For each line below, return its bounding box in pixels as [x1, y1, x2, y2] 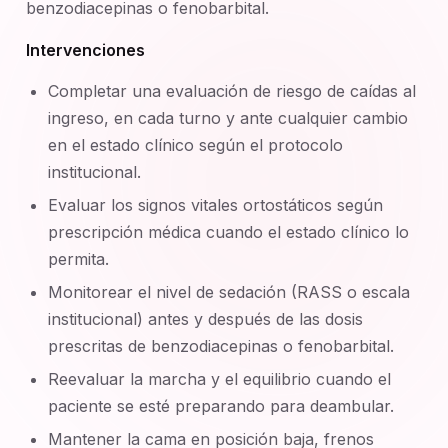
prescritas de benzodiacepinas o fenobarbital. [48, 336, 395, 356]
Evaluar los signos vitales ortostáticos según [48, 195, 384, 215]
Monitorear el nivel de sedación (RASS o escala [48, 282, 411, 302]
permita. [48, 249, 110, 269]
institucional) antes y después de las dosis [48, 309, 364, 329]
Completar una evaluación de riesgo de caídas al [48, 81, 417, 101]
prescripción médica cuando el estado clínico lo [48, 222, 410, 242]
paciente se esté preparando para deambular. [48, 396, 395, 416]
